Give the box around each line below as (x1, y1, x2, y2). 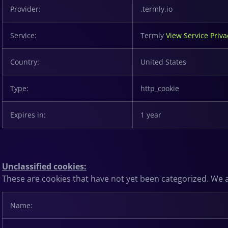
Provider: (10, 4, 41, 14)
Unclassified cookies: (2, 160, 87, 172)
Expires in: (10, 109, 46, 120)
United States (140, 56, 186, 67)
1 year (140, 109, 161, 120)
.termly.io (140, 4, 173, 14)
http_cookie (140, 83, 179, 93)
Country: (10, 56, 39, 67)
